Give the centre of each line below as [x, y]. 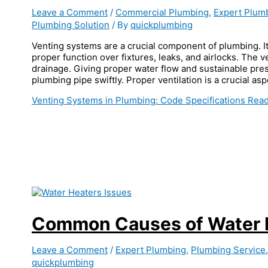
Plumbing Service [228, 249]
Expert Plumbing [151, 249]
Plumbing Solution [71, 25]
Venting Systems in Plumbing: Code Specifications [138, 100]
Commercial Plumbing [162, 12]
